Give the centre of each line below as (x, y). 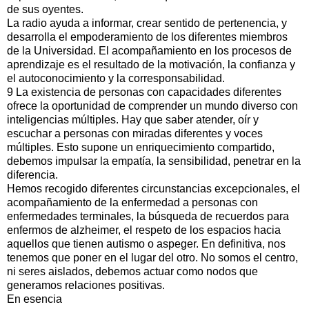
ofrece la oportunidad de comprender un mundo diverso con (152, 106)
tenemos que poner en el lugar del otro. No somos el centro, (152, 257)
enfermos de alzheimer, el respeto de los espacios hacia (144, 230)
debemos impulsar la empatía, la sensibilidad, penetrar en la (154, 161)
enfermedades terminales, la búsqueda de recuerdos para (148, 216)
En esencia (34, 299)
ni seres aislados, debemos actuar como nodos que (132, 271)
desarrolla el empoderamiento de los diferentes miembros (147, 37)
